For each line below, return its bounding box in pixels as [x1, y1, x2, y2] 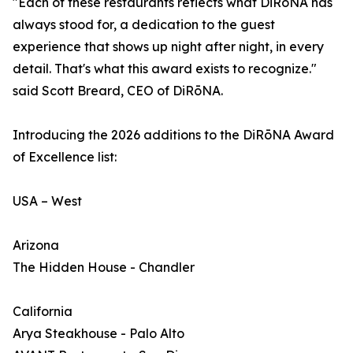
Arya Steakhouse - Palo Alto [13, 325, 184, 341]
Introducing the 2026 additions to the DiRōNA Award [13, 127, 334, 143]
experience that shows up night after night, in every [13, 39, 324, 54]
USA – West [13, 193, 82, 209]
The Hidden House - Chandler [13, 259, 195, 275]
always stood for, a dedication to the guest [13, 17, 275, 32]
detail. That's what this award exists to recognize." [13, 61, 317, 76]
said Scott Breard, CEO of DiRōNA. [13, 83, 223, 98]
